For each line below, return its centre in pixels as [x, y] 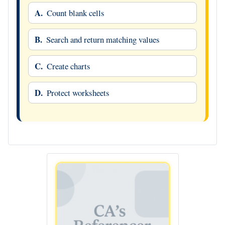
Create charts [68, 66]
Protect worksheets [78, 93]
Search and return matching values [103, 40]
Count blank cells [75, 13]
